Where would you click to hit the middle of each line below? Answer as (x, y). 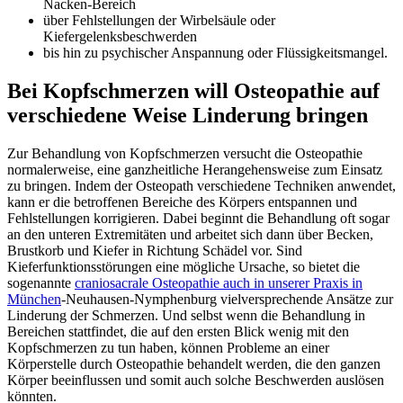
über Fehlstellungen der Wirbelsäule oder (159, 20)
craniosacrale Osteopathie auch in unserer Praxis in (219, 282)
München (34, 299)
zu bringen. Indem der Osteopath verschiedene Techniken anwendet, (201, 185)
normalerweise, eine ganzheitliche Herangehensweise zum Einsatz (195, 169)
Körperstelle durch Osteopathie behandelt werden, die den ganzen (194, 363)
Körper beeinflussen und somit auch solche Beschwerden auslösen (196, 380)
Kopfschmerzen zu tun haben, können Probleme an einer (168, 347)
